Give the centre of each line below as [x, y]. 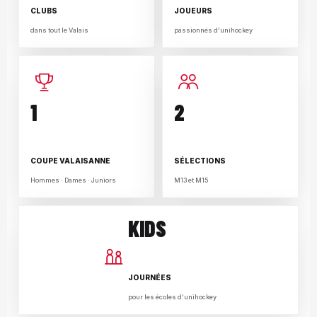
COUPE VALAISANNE [70, 161]
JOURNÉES [149, 277]
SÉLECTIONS [200, 161]
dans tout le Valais [59, 30]
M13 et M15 [191, 180]
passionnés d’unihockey [213, 30]
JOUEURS [193, 10]
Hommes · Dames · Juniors [73, 180]
